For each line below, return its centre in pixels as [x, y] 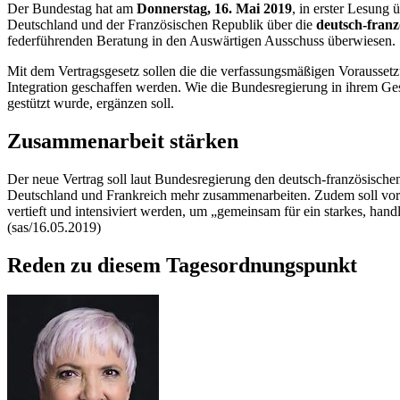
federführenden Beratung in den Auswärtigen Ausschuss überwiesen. [201, 40]
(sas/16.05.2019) [54, 227]
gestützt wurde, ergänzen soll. [92, 103]
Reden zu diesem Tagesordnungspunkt [182, 265]
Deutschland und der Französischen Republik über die [162, 24]
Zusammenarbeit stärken [123, 141]
